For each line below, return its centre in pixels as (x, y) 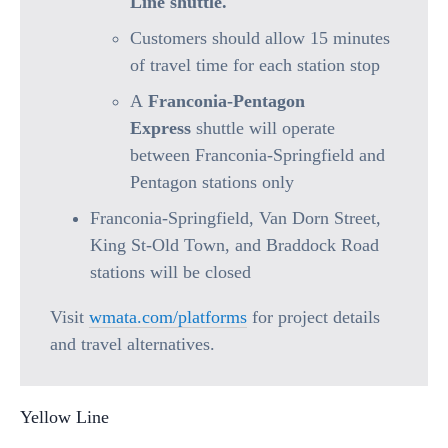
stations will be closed (170, 272)
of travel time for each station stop (255, 65)
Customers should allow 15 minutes (260, 38)
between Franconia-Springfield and (257, 155)
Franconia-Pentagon (226, 101)
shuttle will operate (263, 128)
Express (160, 128)
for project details (313, 317)
